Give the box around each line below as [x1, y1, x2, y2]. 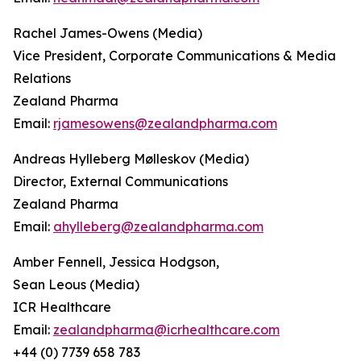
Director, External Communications [13, 173, 231, 189]
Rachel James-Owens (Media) [13, 25, 205, 41]
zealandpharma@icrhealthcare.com [53, 322, 280, 338]
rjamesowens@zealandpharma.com [53, 115, 277, 131]
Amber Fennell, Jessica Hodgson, [13, 254, 219, 270]
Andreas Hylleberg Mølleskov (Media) [13, 151, 255, 167]
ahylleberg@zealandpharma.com [53, 218, 263, 234]
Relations [13, 70, 74, 86]
